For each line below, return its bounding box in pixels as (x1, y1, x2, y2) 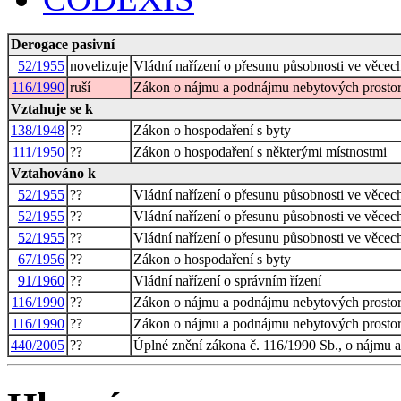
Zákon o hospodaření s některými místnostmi (133, 143, 387, 159)
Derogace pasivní (11, 36, 115, 52)
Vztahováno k (11, 165, 96, 181)
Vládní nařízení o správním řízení (133, 272, 321, 288)
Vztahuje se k (11, 100, 93, 116)
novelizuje (70, 57, 128, 73)
